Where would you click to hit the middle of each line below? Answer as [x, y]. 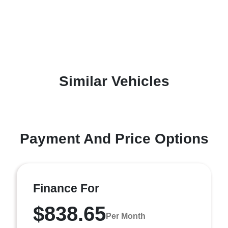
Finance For [66, 188]
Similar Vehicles [114, 81]
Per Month [126, 216]
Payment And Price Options [114, 139]
